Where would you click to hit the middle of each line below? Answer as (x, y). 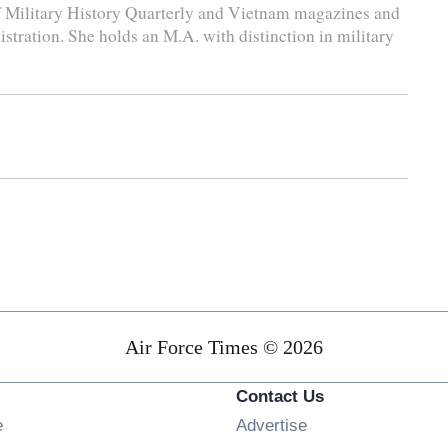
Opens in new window (83, 422)
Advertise (271, 425)
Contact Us (279, 396)
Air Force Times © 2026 (224, 347)
